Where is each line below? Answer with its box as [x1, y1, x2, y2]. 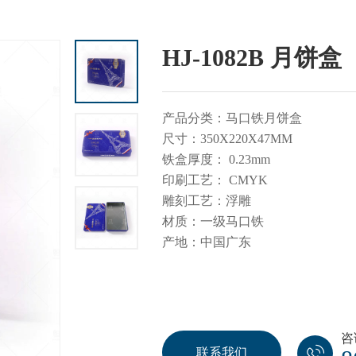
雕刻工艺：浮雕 [162, 194, 254, 207]
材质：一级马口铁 [162, 215, 267, 228]
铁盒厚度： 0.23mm [162, 153, 273, 166]
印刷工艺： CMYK [162, 173, 271, 187]
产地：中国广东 [162, 235, 251, 249]
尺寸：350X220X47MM [162, 132, 292, 145]
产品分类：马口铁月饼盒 [162, 111, 302, 125]
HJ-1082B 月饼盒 [162, 44, 342, 71]
